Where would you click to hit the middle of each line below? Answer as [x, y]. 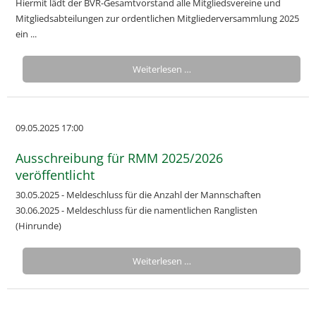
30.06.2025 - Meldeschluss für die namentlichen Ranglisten [136, 210]
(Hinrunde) [38, 226]
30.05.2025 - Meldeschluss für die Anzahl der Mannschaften [138, 195]
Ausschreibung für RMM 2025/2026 [119, 158]
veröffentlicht [55, 175]
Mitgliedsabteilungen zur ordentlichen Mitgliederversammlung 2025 [157, 18]
